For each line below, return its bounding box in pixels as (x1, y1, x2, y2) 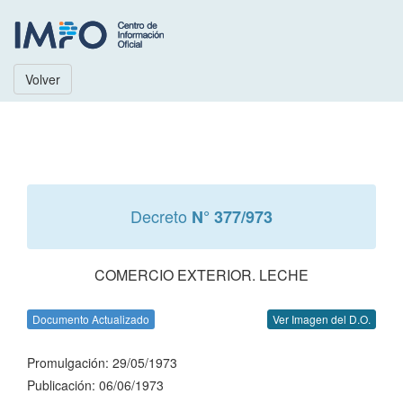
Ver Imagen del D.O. (273, 311, 371, 327)
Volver (25, 70, 60, 88)
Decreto (130, 204, 192, 228)
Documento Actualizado (32, 311, 149, 327)
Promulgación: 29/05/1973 (27, 354, 177, 372)
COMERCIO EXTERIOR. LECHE (94, 264, 309, 285)
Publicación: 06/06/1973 (27, 376, 164, 394)
